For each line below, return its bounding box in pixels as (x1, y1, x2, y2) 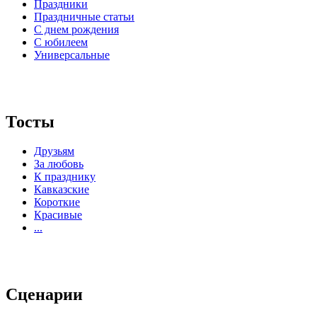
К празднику (34, 171, 96, 183)
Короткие (34, 196, 80, 209)
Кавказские (34, 183, 89, 196)
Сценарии (6, 285, 83, 304)
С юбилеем (34, 35, 88, 48)
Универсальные (34, 48, 110, 61)
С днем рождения (34, 23, 119, 35)
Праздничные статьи (34, 10, 134, 23)
